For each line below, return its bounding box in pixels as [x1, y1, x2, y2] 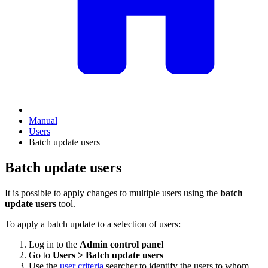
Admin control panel [80, 239, 163, 249]
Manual [29, 115, 57, 126]
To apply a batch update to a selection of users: [5, 218, 181, 229]
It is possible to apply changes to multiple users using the [5, 187, 220, 198]
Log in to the [29, 239, 80, 249]
